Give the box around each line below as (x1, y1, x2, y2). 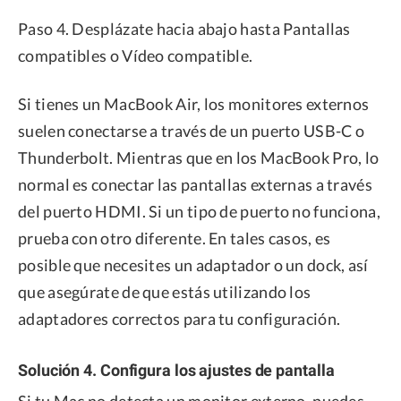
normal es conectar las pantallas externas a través (18, 175, 372, 195)
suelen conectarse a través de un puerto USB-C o (18, 121, 365, 141)
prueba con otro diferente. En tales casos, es (18, 228, 331, 249)
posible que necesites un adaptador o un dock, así (18, 255, 369, 276)
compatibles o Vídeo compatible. (18, 46, 253, 66)
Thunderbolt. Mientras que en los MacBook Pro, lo (18, 148, 380, 168)
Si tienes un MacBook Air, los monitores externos (18, 94, 370, 115)
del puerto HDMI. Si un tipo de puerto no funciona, (18, 201, 380, 222)
